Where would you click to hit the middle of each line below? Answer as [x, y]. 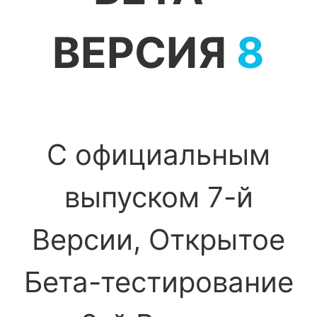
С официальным [158, 155]
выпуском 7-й [158, 197]
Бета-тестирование [158, 282]
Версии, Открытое [158, 240]
